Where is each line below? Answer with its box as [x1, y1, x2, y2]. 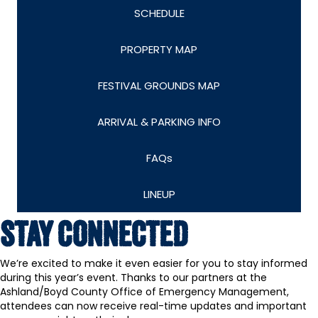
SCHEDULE [133, 5, 185, 21]
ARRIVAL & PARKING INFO [97, 114, 221, 129]
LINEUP [143, 186, 175, 202]
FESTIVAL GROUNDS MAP [98, 77, 220, 93]
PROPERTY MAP [121, 41, 197, 57]
